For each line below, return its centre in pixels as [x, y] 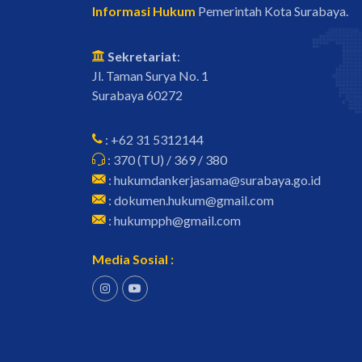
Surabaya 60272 [137, 95]
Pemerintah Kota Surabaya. [272, 11]
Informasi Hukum [144, 11]
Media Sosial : [133, 259]
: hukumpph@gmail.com [173, 220]
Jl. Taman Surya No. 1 [150, 76]
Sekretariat [141, 56]
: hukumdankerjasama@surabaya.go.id [213, 180]
